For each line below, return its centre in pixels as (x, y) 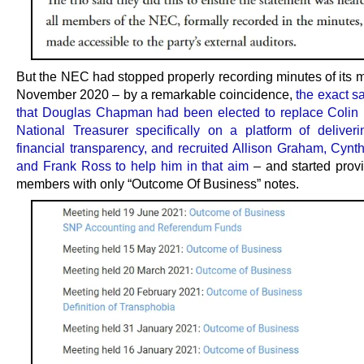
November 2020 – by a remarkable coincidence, (156, 94)
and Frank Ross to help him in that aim (133, 165)
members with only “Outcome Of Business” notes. (158, 183)
